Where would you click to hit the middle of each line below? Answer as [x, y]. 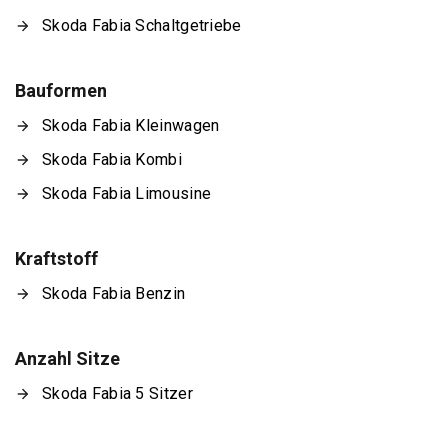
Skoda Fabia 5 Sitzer [117, 393]
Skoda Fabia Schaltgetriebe [142, 25]
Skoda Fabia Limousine [127, 193]
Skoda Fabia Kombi [112, 159]
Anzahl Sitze [67, 358]
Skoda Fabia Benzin [114, 293]
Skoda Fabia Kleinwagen [131, 125]
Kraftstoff [56, 258]
